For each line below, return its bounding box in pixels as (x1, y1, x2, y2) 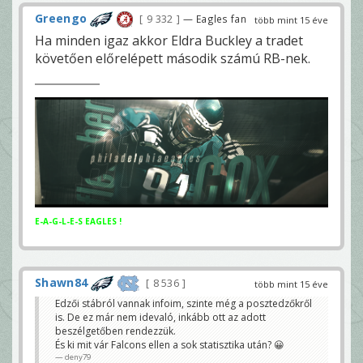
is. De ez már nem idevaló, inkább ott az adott (55, 310, 266, 324)
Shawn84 (35, 274, 88, 290)
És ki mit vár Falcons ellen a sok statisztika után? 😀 (55, 337, 284, 352)
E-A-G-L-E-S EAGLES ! (35, 215, 122, 227)
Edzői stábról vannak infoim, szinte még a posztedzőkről (55, 296, 312, 310)
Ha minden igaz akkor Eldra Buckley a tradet (35, 31, 303, 49)
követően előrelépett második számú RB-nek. (35, 49, 310, 67)
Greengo (35, 10, 88, 26)
